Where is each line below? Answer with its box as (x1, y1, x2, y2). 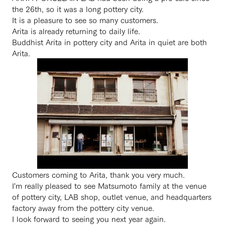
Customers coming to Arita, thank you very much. (12, 168, 185, 180)
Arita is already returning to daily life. (12, 25, 140, 37)
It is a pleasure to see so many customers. (12, 14, 158, 26)
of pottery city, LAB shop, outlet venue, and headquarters (12, 190, 211, 202)
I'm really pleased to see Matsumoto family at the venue (12, 179, 206, 191)
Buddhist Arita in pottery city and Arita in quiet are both (12, 36, 207, 48)
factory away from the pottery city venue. (12, 201, 154, 213)
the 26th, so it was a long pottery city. (12, 3, 144, 15)
